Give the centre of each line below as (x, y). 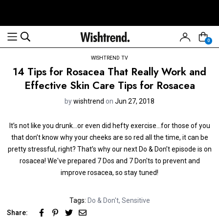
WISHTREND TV (109, 58)
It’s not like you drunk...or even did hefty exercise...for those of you (109, 126)
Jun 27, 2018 (135, 101)
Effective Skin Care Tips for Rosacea (109, 86)
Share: (17, 213)
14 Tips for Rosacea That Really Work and (109, 72)
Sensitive (136, 200)
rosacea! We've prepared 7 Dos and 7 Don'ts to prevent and (109, 161)
